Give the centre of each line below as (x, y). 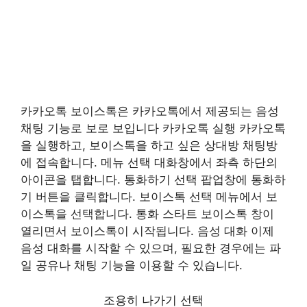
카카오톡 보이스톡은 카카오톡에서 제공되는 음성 (150, 111)
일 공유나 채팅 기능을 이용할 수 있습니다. (132, 265)
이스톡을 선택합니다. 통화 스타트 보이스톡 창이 (147, 214)
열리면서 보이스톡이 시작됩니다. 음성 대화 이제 (147, 231)
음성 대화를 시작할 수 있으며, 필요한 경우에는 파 (151, 248)
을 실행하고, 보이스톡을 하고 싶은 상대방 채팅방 (149, 145)
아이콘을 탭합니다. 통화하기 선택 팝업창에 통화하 (153, 180)
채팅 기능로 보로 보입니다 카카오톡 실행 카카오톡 (153, 128)
